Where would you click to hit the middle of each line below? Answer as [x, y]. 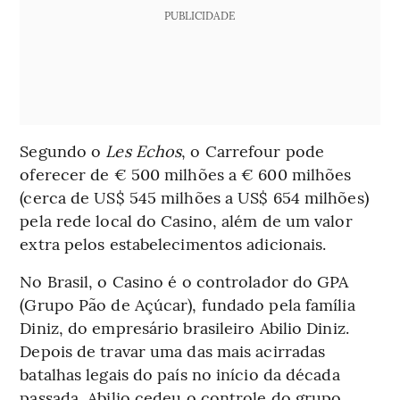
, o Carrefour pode [253, 151]
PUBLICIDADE [200, 16]
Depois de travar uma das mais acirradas [173, 351]
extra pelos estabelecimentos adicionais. [173, 244]
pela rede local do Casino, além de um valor [186, 221]
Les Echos [144, 151]
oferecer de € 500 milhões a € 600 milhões [186, 174]
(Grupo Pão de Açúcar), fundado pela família [187, 304]
